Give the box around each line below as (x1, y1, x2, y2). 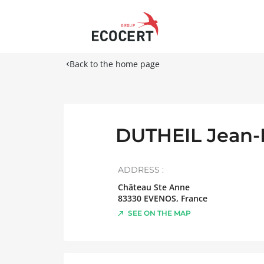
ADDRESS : (118, 164, 164, 175)
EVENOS (144, 193, 176, 204)
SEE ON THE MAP (128, 209, 191, 217)
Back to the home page (70, 58, 160, 70)
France (181, 193, 207, 204)
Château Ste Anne (118, 181, 190, 193)
